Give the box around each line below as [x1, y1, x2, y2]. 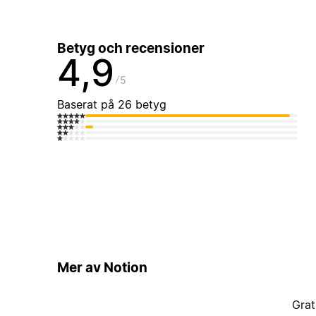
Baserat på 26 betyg [56, 97, 166, 112]
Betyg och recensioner [56, 40, 205, 57]
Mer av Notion [56, 259, 147, 276]
